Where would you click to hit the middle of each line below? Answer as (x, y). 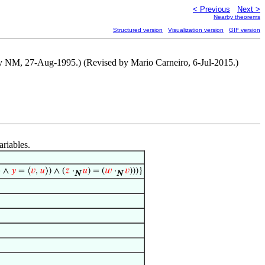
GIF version (245, 30)
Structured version (138, 30)
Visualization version (196, 30)
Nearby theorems (237, 17)
